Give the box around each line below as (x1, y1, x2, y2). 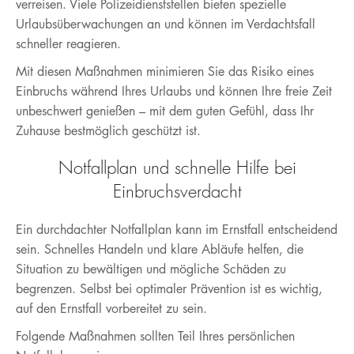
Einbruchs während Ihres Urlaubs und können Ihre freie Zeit (16, 82, 332, 100)
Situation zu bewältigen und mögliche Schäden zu (16, 260, 286, 277)
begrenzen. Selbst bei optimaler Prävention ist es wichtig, (16, 280, 322, 297)
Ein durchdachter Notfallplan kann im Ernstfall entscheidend (16, 220, 337, 238)
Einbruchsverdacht (112, 179, 242, 203)
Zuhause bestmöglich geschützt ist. (16, 122, 201, 139)
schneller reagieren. (16, 35, 121, 52)
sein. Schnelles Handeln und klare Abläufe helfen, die (16, 240, 303, 258)
